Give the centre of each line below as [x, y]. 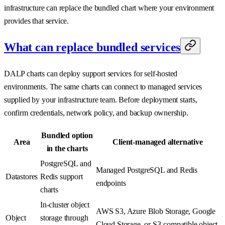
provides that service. [37, 21]
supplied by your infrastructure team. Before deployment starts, [101, 100]
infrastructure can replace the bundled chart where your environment [109, 8]
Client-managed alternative [158, 142]
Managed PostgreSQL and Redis [147, 170]
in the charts [67, 149]
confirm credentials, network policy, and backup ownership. [96, 113]
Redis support [62, 177]
